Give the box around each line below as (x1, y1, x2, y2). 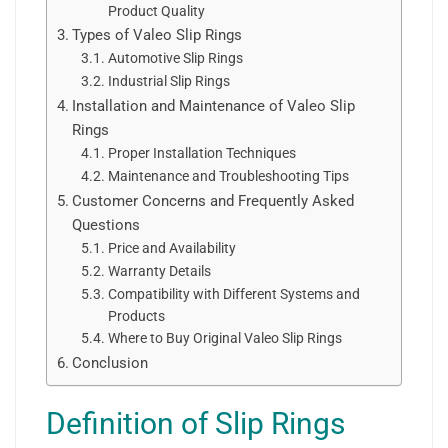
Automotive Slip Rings (107, 50, 243, 66)
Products (107, 308, 165, 324)
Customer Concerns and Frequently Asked (72, 192, 355, 210)
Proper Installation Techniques (107, 145, 296, 161)
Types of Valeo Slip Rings (72, 26, 243, 44)
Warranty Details (107, 263, 211, 279)
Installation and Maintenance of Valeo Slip (72, 97, 356, 115)
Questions (72, 216, 141, 234)
